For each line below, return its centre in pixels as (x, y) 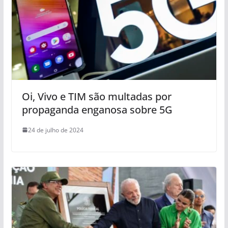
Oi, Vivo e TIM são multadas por (96, 96)
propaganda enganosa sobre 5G (97, 109)
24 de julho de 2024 (55, 130)
